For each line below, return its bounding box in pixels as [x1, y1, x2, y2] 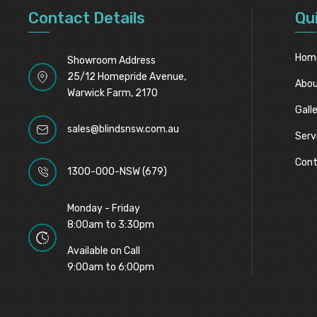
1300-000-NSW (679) [67, 166, 168, 178]
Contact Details [28, 8, 146, 28]
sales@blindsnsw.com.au [67, 123, 180, 135]
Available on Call [67, 245, 141, 257]
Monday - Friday [67, 202, 141, 214]
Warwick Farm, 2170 [67, 87, 158, 99]
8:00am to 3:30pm [67, 219, 155, 231]
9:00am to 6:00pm [67, 261, 155, 273]
